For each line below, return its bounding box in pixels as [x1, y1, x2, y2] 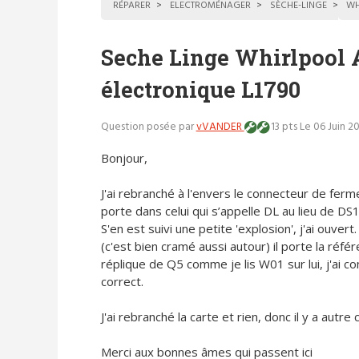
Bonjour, [100, 149, 147, 166]
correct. [100, 272, 143, 289]
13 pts [268, 119, 300, 136]
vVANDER [196, 119, 244, 136]
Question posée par [100, 119, 196, 136]
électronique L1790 [100, 75, 301, 103]
